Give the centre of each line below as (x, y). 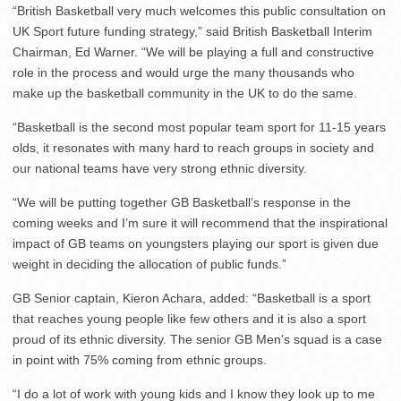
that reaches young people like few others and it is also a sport (189, 319)
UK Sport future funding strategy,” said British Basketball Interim (192, 32)
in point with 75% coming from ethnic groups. (140, 360)
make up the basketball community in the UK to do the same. (185, 94)
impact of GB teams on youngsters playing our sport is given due (196, 244)
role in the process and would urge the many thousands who (183, 73)
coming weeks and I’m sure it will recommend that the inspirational (200, 223)
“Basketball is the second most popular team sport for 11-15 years (199, 128)
